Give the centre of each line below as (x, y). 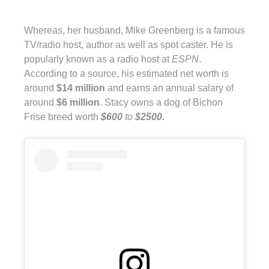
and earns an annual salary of (169, 88)
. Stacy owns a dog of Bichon (161, 102)
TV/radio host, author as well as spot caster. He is (128, 45)
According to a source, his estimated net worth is (126, 74)
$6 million (78, 102)
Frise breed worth (62, 117)
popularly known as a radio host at (98, 59)
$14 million (81, 88)
